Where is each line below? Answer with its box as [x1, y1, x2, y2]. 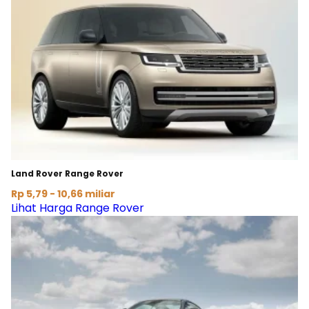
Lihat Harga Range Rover [11, 200, 144, 217]
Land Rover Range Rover [11, 168, 123, 180]
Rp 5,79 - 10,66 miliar [11, 187, 115, 201]
